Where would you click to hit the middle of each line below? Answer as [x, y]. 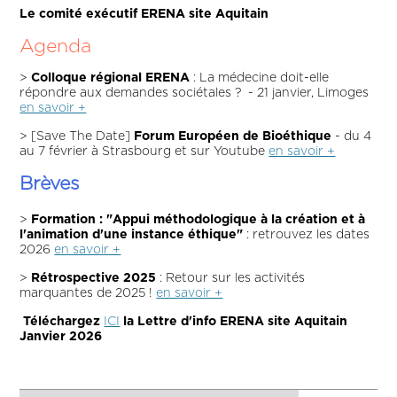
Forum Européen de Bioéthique [233, 136]
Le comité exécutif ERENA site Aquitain [144, 14]
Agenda [56, 46]
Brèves [50, 183]
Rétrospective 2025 [94, 278]
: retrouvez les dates [307, 234]
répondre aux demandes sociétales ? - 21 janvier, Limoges [195, 93]
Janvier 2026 [61, 336]
